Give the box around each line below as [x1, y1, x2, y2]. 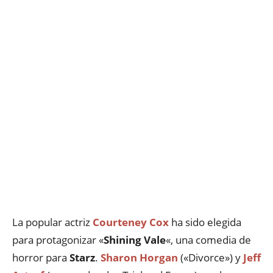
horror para [12, 250, 69, 264]
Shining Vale [104, 233, 166, 247]
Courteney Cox [93, 215, 169, 229]
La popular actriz [12, 215, 93, 229]
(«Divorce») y [178, 250, 243, 264]
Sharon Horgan [101, 250, 178, 264]
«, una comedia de [166, 233, 251, 247]
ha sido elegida [171, 215, 241, 229]
